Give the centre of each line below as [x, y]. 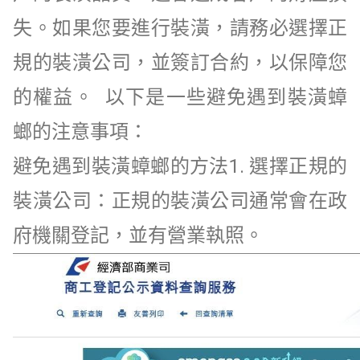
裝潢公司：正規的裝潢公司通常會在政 [180, 200]
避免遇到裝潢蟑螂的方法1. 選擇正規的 [180, 166]
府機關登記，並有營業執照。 [141, 235]
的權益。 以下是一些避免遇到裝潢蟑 [180, 97]
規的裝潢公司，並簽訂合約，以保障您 [180, 62]
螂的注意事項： [80, 131]
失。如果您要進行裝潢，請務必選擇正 [180, 28]
